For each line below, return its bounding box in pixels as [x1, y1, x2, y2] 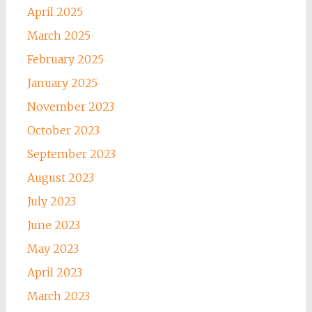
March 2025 [26, 29, 91, 43]
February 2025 [26, 52, 104, 67]
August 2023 [26, 171, 94, 185]
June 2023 [26, 218, 80, 233]
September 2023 [26, 147, 116, 162]
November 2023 [26, 100, 114, 114]
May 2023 [26, 242, 79, 256]
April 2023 [26, 265, 82, 280]
